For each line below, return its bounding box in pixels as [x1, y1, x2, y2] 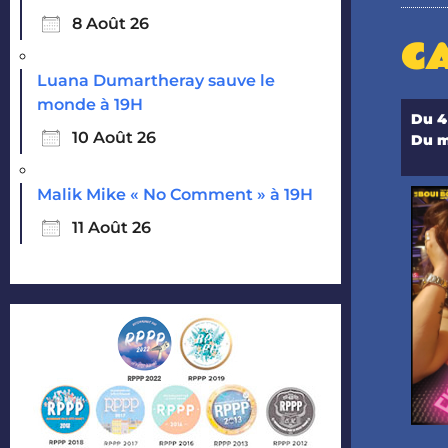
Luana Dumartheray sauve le [37, 70, 275, 90]
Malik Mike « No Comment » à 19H [37, 184, 313, 204]
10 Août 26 [72, 127, 156, 147]
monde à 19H [37, 94, 143, 114]
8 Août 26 [72, 13, 149, 33]
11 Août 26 [72, 217, 151, 237]
